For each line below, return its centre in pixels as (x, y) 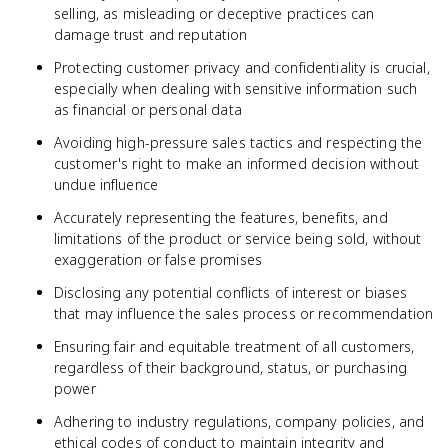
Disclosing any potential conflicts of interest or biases (231, 292)
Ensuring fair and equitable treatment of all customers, (234, 346)
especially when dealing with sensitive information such (236, 88)
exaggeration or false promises (158, 259)
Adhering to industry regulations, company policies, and (239, 421)
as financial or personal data (148, 109)
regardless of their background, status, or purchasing (230, 367)
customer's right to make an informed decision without (236, 163)
